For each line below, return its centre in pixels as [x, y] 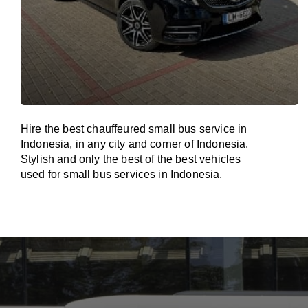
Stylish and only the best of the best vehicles [131, 159]
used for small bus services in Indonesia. [122, 174]
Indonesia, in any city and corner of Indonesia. [135, 144]
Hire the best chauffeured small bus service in [134, 129]
